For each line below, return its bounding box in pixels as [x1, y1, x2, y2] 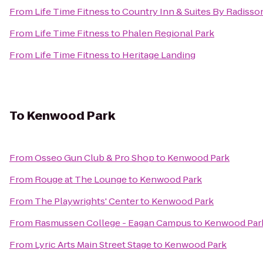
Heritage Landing [122, 49, 195, 61]
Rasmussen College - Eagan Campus [35, 217, 191, 229]
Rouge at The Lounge [35, 173, 127, 186]
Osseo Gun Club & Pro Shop [35, 151, 154, 164]
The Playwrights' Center [35, 195, 139, 207]
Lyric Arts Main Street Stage [35, 238, 151, 251]
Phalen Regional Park [122, 27, 214, 39]
